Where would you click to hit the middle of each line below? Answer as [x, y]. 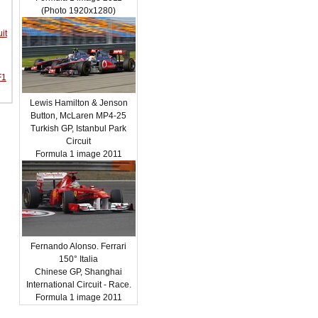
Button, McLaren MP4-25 [79, 116]
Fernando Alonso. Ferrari [79, 246]
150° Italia [79, 259]
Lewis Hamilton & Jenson [78, 103]
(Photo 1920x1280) [79, 11]
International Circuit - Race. [78, 285]
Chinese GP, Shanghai [79, 272]
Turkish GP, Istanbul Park [79, 128]
